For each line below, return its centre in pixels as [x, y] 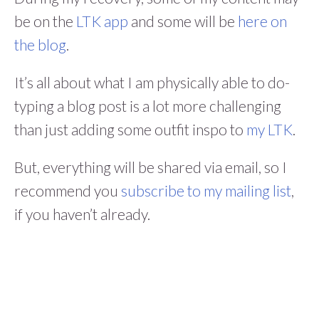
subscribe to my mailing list [206, 190]
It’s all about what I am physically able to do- [152, 82]
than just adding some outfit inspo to [130, 129]
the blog [40, 45]
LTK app [102, 21]
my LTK [270, 129]
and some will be [183, 21]
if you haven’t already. [82, 214]
